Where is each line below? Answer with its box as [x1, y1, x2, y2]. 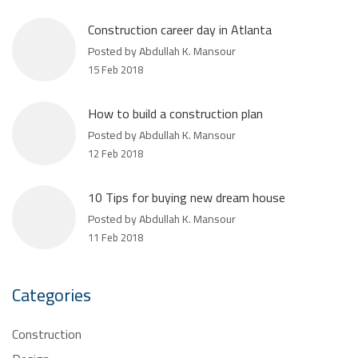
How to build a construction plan [88, 98, 263, 122]
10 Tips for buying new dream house [88, 182, 285, 206]
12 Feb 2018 [88, 141, 143, 160]
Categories [12, 275, 91, 308]
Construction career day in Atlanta [88, 14, 272, 38]
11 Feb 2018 [88, 225, 143, 244]
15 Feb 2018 [88, 57, 143, 76]
